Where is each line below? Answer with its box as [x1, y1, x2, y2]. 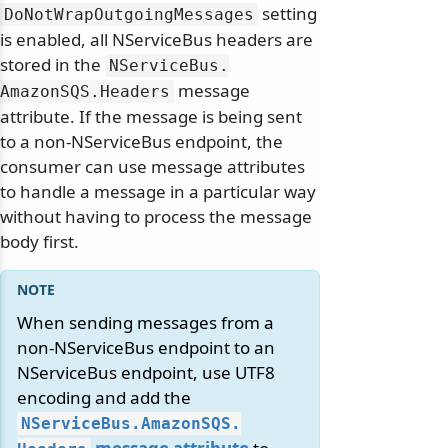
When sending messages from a [17, 311, 274, 335]
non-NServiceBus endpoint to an [17, 336, 275, 360]
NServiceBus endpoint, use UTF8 [17, 361, 275, 385]
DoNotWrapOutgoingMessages [4, 5, 254, 25]
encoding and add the [17, 386, 191, 410]
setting [258, 2, 317, 26]
